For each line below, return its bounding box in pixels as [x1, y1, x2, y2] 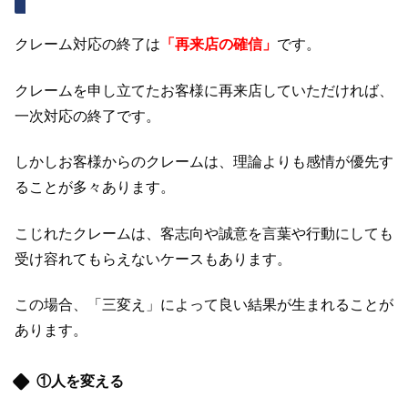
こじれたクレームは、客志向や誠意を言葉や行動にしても [15, 225, 393, 241]
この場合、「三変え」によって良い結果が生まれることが [15, 296, 393, 312]
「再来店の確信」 [160, 36, 277, 53]
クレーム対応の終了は [15, 36, 160, 53]
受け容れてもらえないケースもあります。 [15, 250, 291, 267]
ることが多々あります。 [15, 179, 175, 196]
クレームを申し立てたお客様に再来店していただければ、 [15, 82, 393, 98]
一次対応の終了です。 [15, 107, 160, 124]
